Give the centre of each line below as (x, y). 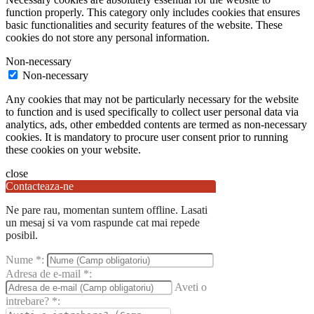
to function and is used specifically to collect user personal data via (152, 111)
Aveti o (191, 287)
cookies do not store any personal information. (108, 37)
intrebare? (29, 301)
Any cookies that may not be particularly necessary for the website (152, 99)
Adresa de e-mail (45, 273)
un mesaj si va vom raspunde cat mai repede (103, 222)
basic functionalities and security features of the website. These (144, 25)
